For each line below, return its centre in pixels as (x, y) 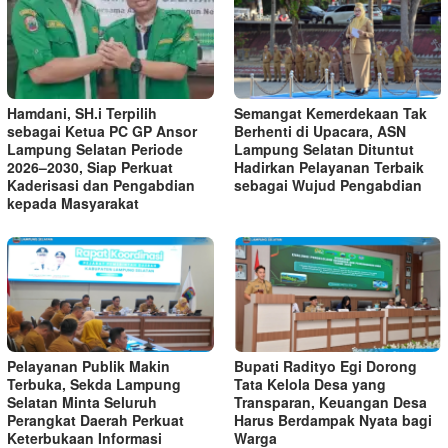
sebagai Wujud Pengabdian (328, 184)
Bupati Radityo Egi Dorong (325, 366)
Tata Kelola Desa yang (310, 384)
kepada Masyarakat (73, 202)
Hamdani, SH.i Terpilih (82, 112)
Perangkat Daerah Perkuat (95, 420)
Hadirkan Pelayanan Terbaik (329, 166)
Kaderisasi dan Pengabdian (101, 184)
